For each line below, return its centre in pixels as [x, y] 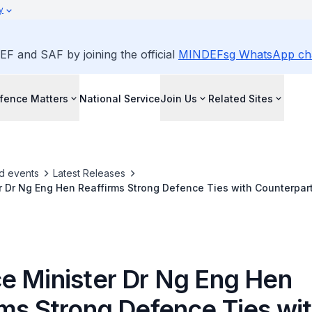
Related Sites [241, 98]
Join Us [179, 98]
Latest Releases [89, 173]
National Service [120, 98]
